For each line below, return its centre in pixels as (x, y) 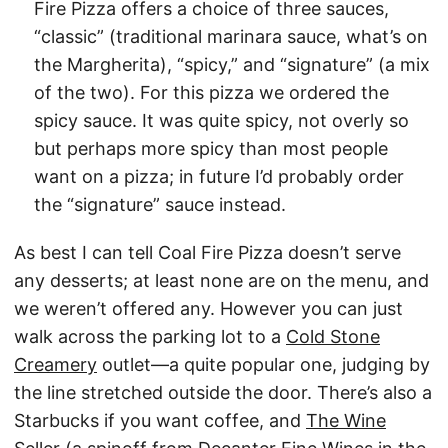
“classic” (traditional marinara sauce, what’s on (231, 37)
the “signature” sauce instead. (160, 205)
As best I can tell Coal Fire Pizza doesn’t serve (207, 253)
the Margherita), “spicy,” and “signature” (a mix (232, 65)
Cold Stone (333, 337)
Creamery (55, 365)
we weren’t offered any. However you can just (208, 309)
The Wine (346, 421)
